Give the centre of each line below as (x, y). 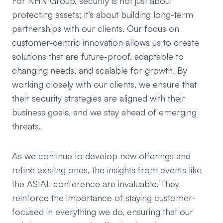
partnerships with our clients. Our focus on (96, 29)
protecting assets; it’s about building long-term (103, 15)
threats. (26, 126)
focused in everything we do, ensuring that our (103, 212)
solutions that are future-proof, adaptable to (98, 56)
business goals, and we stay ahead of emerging (104, 112)
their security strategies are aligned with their (99, 98)
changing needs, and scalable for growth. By (100, 70)
